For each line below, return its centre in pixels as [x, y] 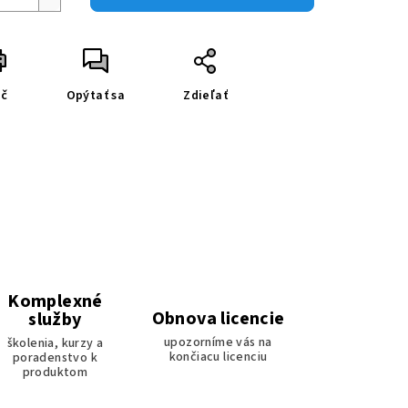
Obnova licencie [218, 318]
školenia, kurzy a [55, 344]
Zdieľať [206, 96]
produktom [55, 373]
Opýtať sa [96, 96]
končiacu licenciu [218, 357]
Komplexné [55, 302]
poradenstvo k [55, 358]
